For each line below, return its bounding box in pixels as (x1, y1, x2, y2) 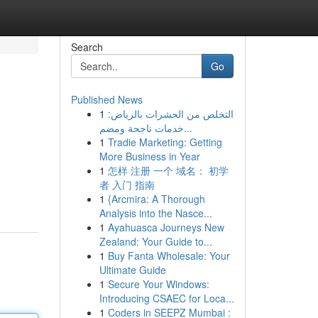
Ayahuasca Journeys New (107, 220, 224, 234)
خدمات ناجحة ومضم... (183, 121, 192, 135)
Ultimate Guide (99, 263, 166, 277)
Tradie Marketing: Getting (107, 135, 222, 149)
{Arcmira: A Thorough (107, 192, 205, 206)
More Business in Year (99, 149, 200, 163)
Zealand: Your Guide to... (99, 234, 212, 248)
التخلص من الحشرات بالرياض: (107, 106, 234, 121)
